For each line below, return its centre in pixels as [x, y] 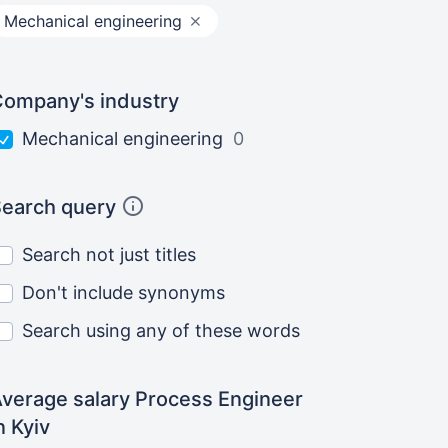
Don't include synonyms [124, 292]
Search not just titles [109, 254]
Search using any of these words [161, 330]
